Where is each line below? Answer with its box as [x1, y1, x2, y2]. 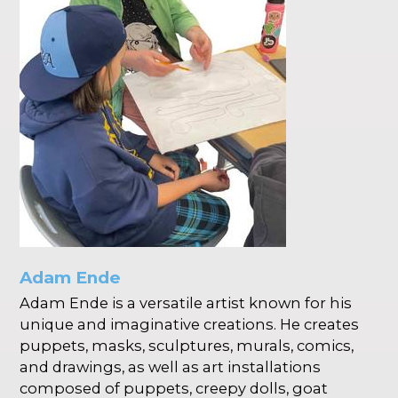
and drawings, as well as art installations [20, 357, 322, 376]
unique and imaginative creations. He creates [20, 314, 360, 333]
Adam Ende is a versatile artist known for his [20, 293, 353, 312]
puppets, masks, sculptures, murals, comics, [20, 336, 354, 354]
